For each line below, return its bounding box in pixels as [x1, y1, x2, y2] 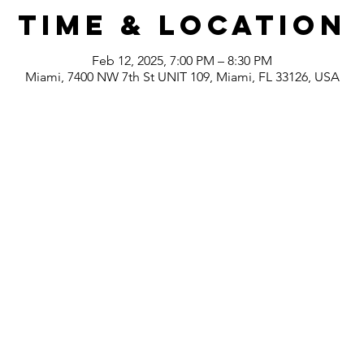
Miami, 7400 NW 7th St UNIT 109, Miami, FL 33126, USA [24, 69, 340, 84]
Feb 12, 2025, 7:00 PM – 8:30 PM [92, 53, 272, 68]
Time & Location [17, 7, 347, 42]
